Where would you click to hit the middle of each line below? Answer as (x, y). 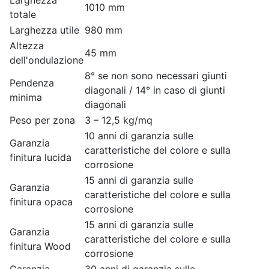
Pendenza (32, 83)
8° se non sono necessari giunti (156, 76)
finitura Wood (40, 246)
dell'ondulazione (47, 60)
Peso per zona (42, 120)
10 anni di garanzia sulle (139, 136)
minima (26, 97)
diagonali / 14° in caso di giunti (155, 90)
